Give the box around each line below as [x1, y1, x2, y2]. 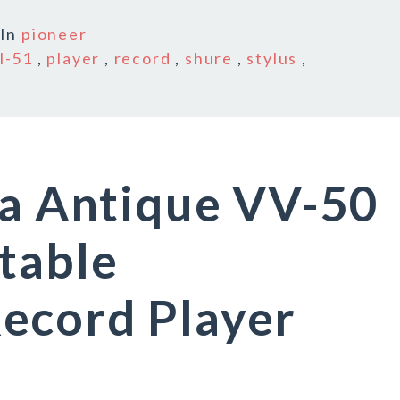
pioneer [21, 24, 87, 44]
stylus [246, 48, 298, 68]
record [113, 48, 171, 68]
